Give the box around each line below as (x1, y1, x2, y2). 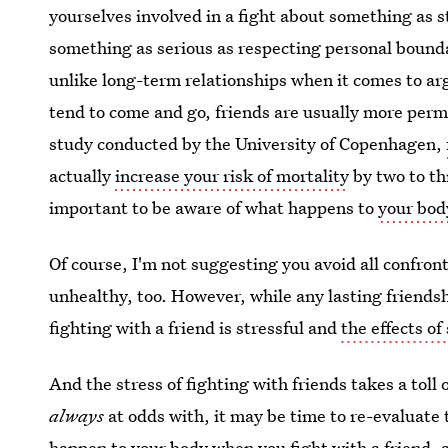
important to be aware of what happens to (49, 196, 379, 219)
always (49, 404, 109, 427)
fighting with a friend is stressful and (49, 316, 342, 339)
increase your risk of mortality (115, 164, 350, 187)
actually (49, 164, 116, 187)
